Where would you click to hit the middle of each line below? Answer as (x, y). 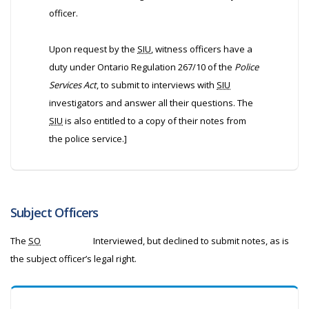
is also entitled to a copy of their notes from (154, 121)
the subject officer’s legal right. (73, 259)
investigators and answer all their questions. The (151, 103)
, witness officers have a (202, 49)
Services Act (73, 85)
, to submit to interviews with (157, 85)
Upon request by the (93, 49)
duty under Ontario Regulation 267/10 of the (142, 67)
